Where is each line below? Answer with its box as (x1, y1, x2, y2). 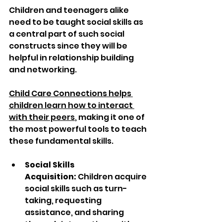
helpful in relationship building (9, 52, 135, 64)
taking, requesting (25, 195, 103, 207)
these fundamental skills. (9, 135, 113, 147)
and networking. (9, 64, 78, 76)
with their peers (9, 111, 75, 123)
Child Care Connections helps (9, 88, 133, 100)
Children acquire (76, 171, 148, 183)
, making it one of (75, 111, 146, 123)
